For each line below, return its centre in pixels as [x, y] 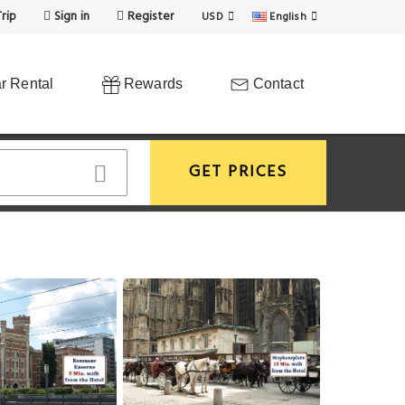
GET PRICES [238, 172]
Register [149, 17]
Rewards [151, 84]
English [288, 17]
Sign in [71, 17]
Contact [276, 84]
